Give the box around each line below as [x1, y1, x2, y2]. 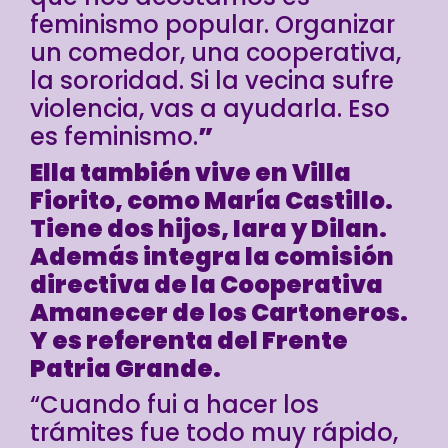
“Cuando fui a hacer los [30, 388, 319, 422]
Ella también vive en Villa [30, 156, 351, 190]
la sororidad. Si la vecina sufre [30, 64, 394, 98]
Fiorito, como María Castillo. [30, 184, 393, 218]
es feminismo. [30, 120, 198, 154]
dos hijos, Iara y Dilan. [107, 212, 387, 246]
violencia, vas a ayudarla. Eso [30, 92, 390, 126]
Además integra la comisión [30, 240, 394, 274]
